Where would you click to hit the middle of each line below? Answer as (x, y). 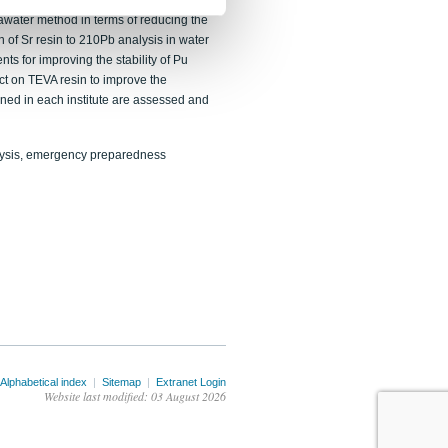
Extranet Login (191, 382)
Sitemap (121, 382)
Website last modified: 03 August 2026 (135, 396)
